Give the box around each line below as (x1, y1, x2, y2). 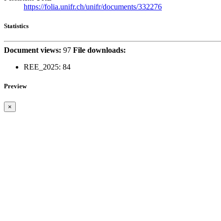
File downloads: (73, 46, 126, 55)
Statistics (4, 22, 29, 30)
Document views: (4, 46, 61, 55)
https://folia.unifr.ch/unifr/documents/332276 (24, 2, 162, 11)
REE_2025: (24, 63, 61, 72)
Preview (4, 82, 27, 90)
